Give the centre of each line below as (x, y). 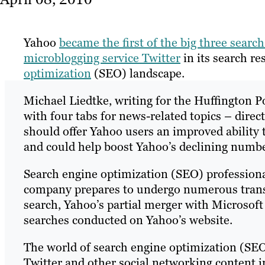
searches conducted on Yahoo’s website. (128, 220)
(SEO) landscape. (138, 74)
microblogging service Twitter (102, 58)
